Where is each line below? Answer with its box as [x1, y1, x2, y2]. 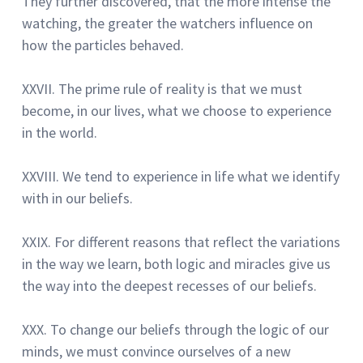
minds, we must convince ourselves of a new [22, 341, 291, 361]
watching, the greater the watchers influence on [22, 13, 313, 32]
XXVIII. [22, 166, 59, 186]
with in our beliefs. [22, 188, 133, 207]
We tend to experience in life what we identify [62, 166, 340, 186]
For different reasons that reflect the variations [54, 232, 340, 251]
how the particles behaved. [22, 35, 184, 54]
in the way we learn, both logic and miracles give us [22, 254, 331, 273]
